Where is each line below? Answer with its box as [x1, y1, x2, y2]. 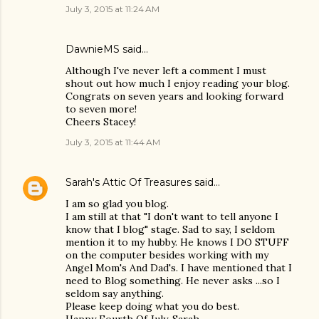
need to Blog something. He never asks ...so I [66, 274, 280, 287]
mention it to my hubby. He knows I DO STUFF [66, 236, 289, 249]
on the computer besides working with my [66, 249, 268, 261]
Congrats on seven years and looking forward [66, 90, 283, 103]
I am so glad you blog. [66, 197, 169, 210]
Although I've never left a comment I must [66, 64, 266, 77]
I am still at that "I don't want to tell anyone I [66, 210, 278, 223]
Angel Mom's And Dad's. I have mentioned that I [66, 261, 292, 274]
